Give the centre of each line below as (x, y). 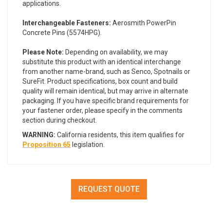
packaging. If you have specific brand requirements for (106, 101)
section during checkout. (60, 120)
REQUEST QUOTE (109, 189)
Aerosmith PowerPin (144, 23)
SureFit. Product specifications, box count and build (100, 82)
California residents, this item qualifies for (120, 135)
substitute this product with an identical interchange (102, 62)
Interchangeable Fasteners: (67, 23)
